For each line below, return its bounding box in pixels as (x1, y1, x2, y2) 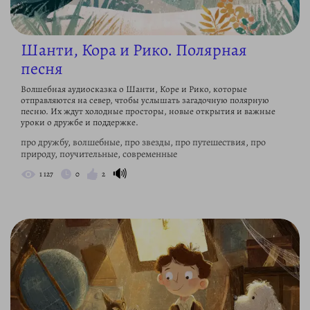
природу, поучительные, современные (21, 147, 177, 161)
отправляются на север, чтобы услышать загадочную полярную (21, 94, 269, 107)
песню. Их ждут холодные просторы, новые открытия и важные (21, 105, 275, 118)
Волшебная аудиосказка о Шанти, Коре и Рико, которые (21, 83, 247, 95)
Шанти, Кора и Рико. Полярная (21, 39, 247, 62)
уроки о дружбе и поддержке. (21, 116, 138, 129)
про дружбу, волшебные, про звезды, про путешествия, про (21, 136, 266, 149)
